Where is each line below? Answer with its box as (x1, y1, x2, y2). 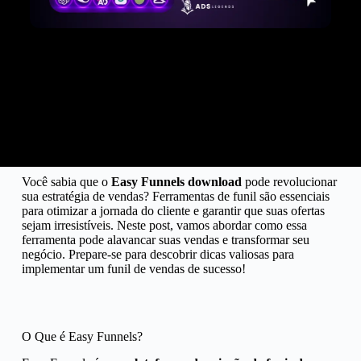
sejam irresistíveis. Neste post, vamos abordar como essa (21, 218, 307, 232)
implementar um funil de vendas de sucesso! (21, 262, 246, 276)
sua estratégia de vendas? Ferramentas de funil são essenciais (21, 189, 330, 203)
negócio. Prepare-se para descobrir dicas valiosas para (21, 247, 294, 261)
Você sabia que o (21, 175, 111, 189)
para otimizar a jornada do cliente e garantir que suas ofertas (21, 204, 325, 218)
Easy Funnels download (110, 175, 242, 189)
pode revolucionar (241, 175, 337, 189)
